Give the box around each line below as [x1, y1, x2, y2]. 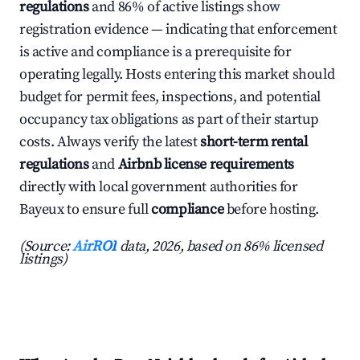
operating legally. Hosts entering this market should [19, 65, 335, 84]
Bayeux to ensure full [19, 200, 152, 219]
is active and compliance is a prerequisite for [19, 43, 292, 62]
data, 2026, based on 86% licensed [117, 237, 323, 256]
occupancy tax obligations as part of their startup [19, 110, 320, 129]
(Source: [19, 237, 73, 256]
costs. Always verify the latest [19, 133, 201, 152]
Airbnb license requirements [117, 155, 294, 174]
